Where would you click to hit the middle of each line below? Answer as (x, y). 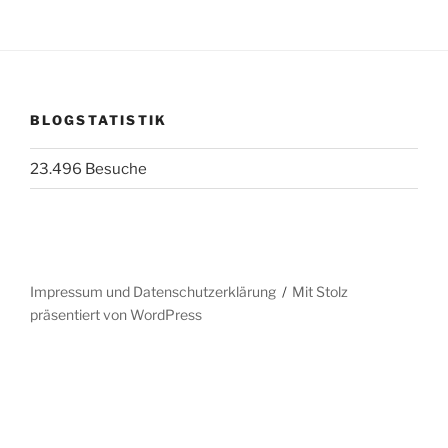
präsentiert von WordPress (116, 315)
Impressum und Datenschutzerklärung (153, 292)
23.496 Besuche (88, 168)
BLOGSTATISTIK (99, 119)
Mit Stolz (320, 292)
